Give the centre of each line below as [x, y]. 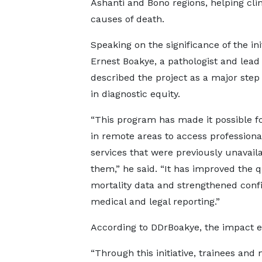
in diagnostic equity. [135, 94]
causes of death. [127, 19]
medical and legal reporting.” [155, 201]
